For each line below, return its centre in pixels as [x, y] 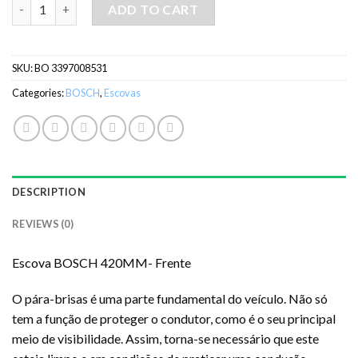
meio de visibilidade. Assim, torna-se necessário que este [165, 339]
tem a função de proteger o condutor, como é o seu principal [174, 319]
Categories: [39, 92]
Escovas [122, 92]
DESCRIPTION [49, 191]
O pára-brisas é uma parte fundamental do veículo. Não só [170, 299]
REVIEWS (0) [43, 223]
